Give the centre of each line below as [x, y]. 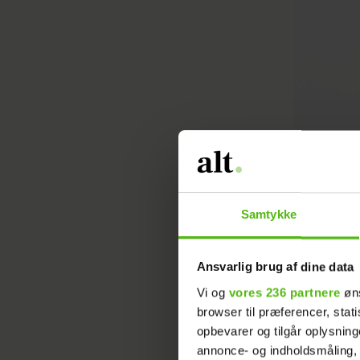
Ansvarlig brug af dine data [275, 267]
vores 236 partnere [284, 292]
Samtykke [269, 215]
